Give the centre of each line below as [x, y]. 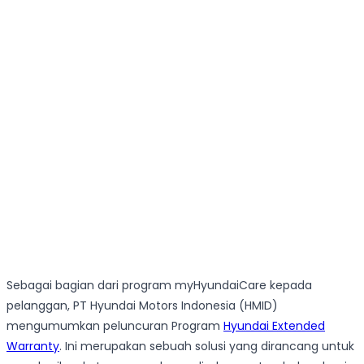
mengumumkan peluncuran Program [115, 326]
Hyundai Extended [274, 326]
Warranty [33, 347]
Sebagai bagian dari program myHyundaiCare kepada [159, 286]
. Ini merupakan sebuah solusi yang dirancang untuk [207, 347]
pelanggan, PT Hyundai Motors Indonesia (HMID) [142, 306]
